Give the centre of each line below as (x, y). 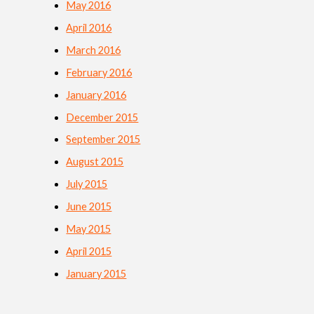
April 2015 (89, 252)
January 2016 (96, 95)
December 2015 (102, 117)
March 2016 (94, 50)
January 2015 (96, 274)
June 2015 (89, 207)
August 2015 (95, 162)
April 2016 (89, 27)
